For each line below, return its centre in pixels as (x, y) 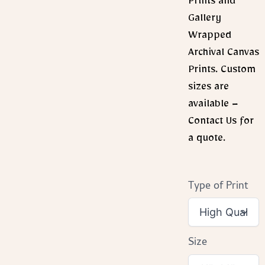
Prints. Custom (222, 72)
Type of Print (219, 186)
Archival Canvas (224, 55)
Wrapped (210, 38)
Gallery (205, 20)
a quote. (207, 140)
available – (214, 106)
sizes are (209, 89)
